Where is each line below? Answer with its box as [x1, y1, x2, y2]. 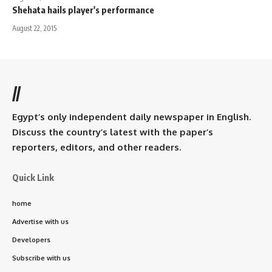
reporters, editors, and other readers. [12, 141, 181, 153]
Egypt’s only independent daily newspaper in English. [12, 110, 251, 123]
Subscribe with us [12, 253, 70, 262]
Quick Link [12, 171, 54, 183]
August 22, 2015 [12, 23, 56, 33]
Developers [12, 235, 50, 244]
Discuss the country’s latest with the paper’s [12, 126, 213, 138]
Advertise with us [12, 217, 69, 226]
